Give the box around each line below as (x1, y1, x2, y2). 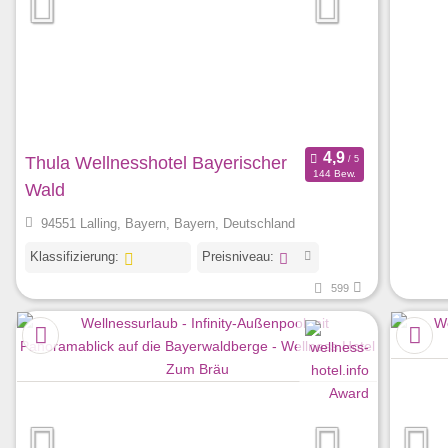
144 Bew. (312, 168, 356, 180)
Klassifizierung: (30, 248, 119, 264)
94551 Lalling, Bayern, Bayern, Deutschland (40, 216, 295, 232)
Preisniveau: (201, 248, 274, 264)
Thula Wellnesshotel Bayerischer (25, 152, 287, 173)
